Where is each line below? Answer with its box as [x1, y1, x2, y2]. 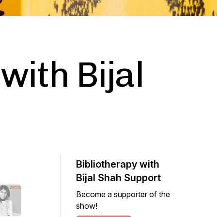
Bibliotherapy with [76, 158, 159, 170]
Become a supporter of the [76, 189, 170, 199]
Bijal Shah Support [76, 172, 161, 184]
